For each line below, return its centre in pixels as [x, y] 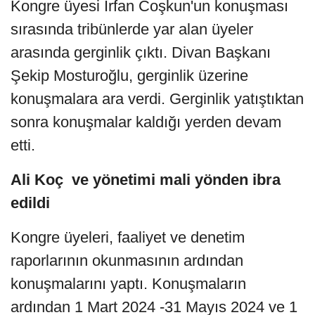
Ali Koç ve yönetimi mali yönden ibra [146, 179]
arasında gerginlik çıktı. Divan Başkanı [141, 52]
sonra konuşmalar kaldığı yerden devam [146, 122]
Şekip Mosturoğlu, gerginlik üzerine [129, 75]
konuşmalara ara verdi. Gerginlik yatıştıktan [157, 98]
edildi [30, 202]
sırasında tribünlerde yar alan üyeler [132, 29]
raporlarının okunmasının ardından [127, 260]
